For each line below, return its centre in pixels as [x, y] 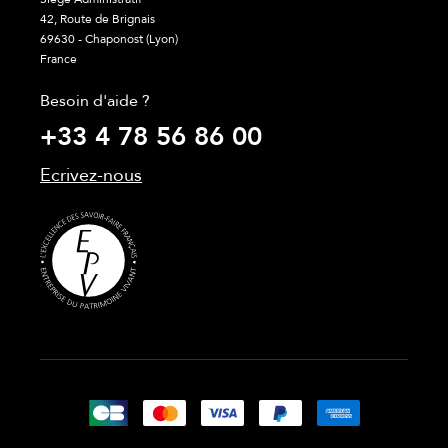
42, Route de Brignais [97, 19]
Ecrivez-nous [91, 175]
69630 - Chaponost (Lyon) [109, 39]
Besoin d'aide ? [95, 101]
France [58, 59]
